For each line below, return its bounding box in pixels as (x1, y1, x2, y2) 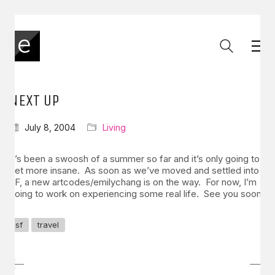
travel (37, 219, 59, 230)
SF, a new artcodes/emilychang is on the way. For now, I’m (9, 176, 257, 188)
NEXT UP (9, 91, 60, 110)
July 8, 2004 (25, 122, 76, 133)
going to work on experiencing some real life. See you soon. (9, 188, 264, 199)
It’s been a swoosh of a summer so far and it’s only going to (9, 153, 260, 165)
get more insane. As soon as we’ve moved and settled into (9, 165, 259, 176)
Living (103, 122, 126, 133)
